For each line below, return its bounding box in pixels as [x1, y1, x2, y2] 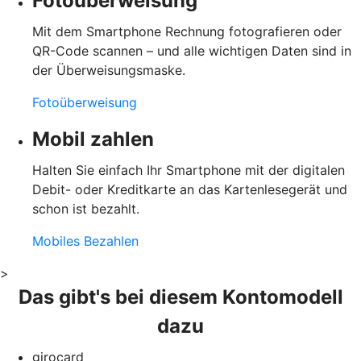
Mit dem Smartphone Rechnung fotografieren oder [32, 23, 342, 39]
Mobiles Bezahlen [32, 232, 139, 249]
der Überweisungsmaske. [32, 61, 185, 78]
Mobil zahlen [32, 127, 154, 151]
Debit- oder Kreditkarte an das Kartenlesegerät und [32, 180, 347, 197]
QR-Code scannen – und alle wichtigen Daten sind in [32, 42, 351, 59]
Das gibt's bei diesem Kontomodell [18, 284, 343, 309]
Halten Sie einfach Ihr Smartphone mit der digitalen [32, 161, 345, 178]
